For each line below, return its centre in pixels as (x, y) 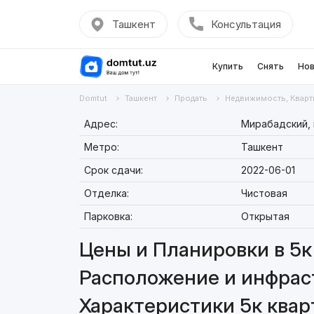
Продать (191, 98)
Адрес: (101, 124)
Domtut (93, 98)
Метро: (101, 147)
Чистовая (264, 193)
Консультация (246, 24)
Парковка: (108, 216)
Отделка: (106, 193)
